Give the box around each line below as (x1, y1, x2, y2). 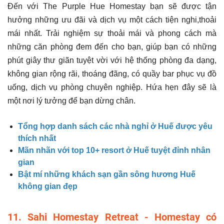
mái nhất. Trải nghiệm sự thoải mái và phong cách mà (7, 28, 216, 37)
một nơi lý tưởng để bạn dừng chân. (7, 96, 135, 105)
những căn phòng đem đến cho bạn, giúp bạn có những (7, 42, 216, 51)
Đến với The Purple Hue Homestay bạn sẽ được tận (7, 1, 216, 10)
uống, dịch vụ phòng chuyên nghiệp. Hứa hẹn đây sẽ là (7, 82, 216, 91)
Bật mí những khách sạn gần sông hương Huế (18, 169, 195, 178)
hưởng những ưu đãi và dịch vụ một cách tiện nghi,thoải (7, 15, 216, 24)
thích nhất (18, 133, 56, 142)
